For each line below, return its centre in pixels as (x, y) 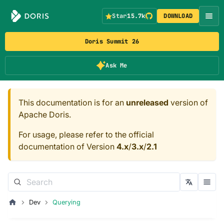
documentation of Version (67, 146)
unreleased (147, 102)
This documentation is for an (72, 102)
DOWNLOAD (178, 16)
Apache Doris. (45, 114)
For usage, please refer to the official (86, 134)
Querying (66, 202)
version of (188, 102)
